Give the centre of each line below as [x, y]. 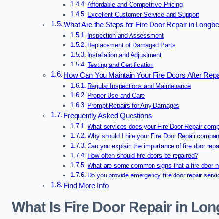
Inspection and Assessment [126, 36]
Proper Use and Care [116, 96]
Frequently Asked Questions [108, 116]
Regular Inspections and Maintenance [139, 86]
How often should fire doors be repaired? [142, 156]
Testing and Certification [120, 65]
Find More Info [86, 186]
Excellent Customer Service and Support [143, 15]
